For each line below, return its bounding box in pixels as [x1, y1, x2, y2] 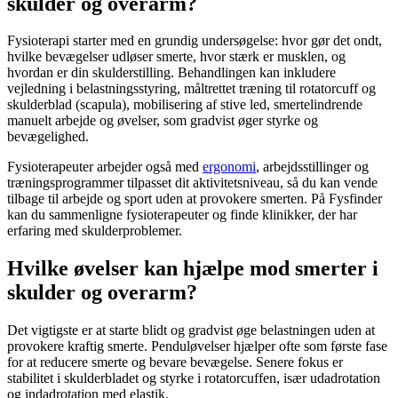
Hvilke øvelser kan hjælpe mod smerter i [7, 257, 378, 281]
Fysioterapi [7, 33, 69, 49]
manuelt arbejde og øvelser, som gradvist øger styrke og [7, 113, 318, 129]
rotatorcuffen [204, 370, 276, 386]
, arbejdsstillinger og [256, 159, 369, 175]
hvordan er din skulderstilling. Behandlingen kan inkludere [7, 65, 336, 81]
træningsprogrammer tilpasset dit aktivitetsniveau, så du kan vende [7, 175, 378, 191]
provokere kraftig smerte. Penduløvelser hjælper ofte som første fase [7, 338, 387, 354]
